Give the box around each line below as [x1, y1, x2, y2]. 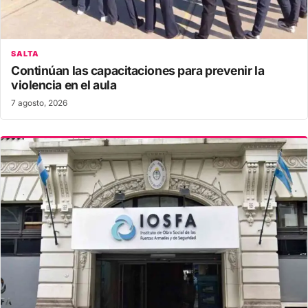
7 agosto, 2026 [11, 98, 67, 109]
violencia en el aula [11, 78, 117, 93]
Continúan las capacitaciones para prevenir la [11, 63, 265, 78]
